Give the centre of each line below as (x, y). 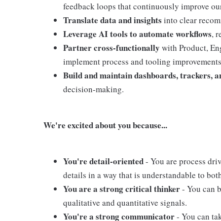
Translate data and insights (112, 20)
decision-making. (93, 89)
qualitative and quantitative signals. (125, 203)
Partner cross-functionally (111, 48)
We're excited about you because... (105, 125)
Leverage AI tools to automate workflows (137, 34)
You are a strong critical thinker (123, 189)
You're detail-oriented (104, 161)
